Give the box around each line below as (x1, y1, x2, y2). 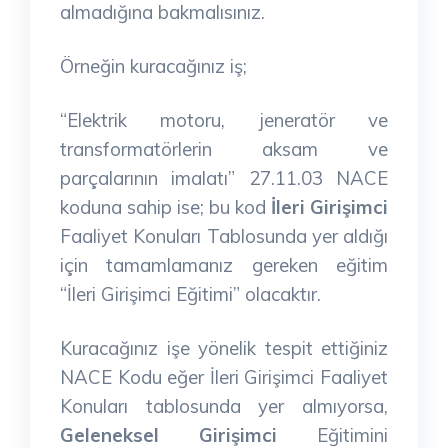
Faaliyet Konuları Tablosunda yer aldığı (60, 223, 388, 248)
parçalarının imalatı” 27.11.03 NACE (60, 165, 388, 190)
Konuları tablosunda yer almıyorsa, (60, 393, 388, 418)
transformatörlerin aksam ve (60, 136, 388, 161)
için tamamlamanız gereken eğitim (60, 252, 388, 277)
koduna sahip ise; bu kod (60, 194, 271, 219)
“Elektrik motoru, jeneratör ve (60, 107, 388, 132)
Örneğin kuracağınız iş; (60, 53, 247, 78)
